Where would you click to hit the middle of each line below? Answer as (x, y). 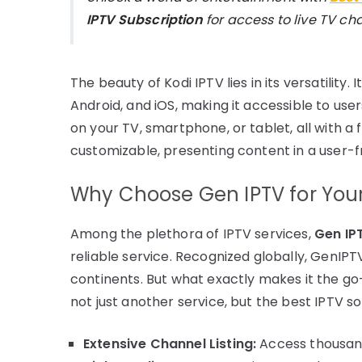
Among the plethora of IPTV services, (192, 234)
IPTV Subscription (145, 19)
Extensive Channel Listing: (170, 343)
